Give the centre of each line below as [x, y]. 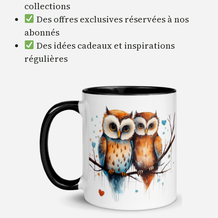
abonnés [42, 32]
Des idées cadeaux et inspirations [104, 45]
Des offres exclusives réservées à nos [111, 19]
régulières [46, 58]
